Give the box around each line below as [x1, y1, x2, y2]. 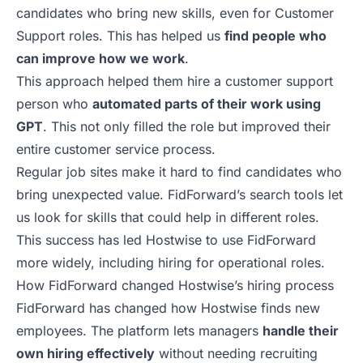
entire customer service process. [16, 141, 216, 158]
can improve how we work [16, 50, 185, 67]
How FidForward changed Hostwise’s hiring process [16, 277, 334, 294]
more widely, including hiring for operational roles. [16, 254, 325, 271]
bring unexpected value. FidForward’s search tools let [16, 186, 343, 203]
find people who [224, 28, 327, 45]
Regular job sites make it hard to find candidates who [16, 164, 342, 181]
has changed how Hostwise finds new [85, 300, 320, 317]
